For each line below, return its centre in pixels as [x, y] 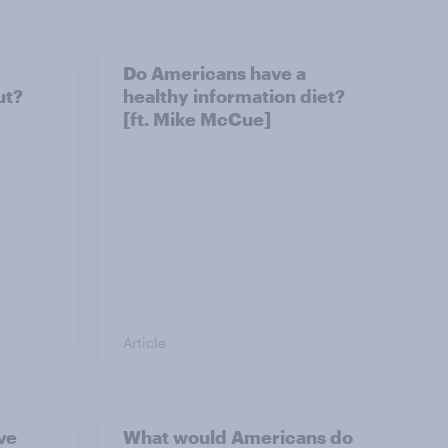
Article [144, 342]
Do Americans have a [214, 72]
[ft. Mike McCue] [197, 118]
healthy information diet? [234, 95]
